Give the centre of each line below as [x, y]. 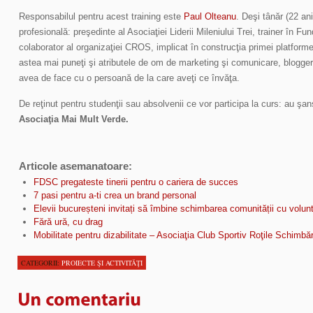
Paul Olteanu [210, 16]
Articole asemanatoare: [75, 166]
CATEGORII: [41, 263]
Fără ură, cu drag [68, 222]
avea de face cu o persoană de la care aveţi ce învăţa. [129, 78]
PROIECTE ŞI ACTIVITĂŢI [102, 263]
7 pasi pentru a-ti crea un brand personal [115, 196]
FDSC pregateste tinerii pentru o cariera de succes [136, 182]
